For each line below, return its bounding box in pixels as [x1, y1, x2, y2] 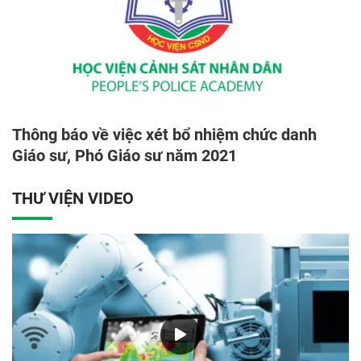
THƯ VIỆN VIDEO [12, 188, 134, 208]
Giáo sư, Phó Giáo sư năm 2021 [12, 145, 237, 165]
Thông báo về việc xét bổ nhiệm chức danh [12, 124, 317, 144]
